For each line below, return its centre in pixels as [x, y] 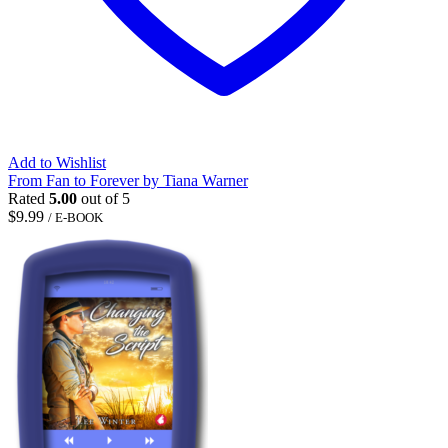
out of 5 [103, 198]
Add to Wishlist [57, 162]
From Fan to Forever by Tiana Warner [128, 180]
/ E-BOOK [75, 217]
